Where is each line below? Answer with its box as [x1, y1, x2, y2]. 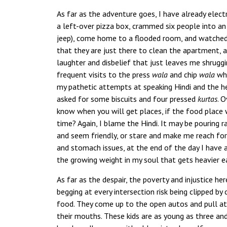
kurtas [198, 94, 217, 104]
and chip [168, 69, 199, 80]
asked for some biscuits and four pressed [57, 94, 198, 104]
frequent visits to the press [57, 69, 152, 80]
